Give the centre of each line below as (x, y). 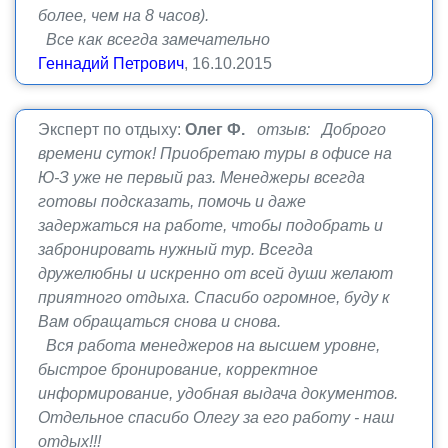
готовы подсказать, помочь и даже (172, 201)
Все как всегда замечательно (154, 39)
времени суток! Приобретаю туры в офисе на (215, 153)
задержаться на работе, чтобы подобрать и (210, 225)
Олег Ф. (215, 129)
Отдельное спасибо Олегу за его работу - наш (216, 417)
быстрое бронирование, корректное (178, 369)
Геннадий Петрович (111, 63)
